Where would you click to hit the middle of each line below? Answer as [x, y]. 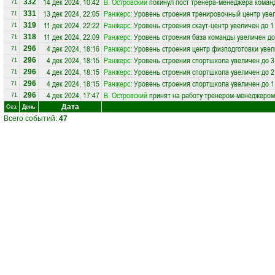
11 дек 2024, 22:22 [72, 25]
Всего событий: [31, 118]
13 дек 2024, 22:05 [71, 14]
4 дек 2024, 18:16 [73, 48]
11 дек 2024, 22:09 [72, 37]
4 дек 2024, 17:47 [73, 95]
